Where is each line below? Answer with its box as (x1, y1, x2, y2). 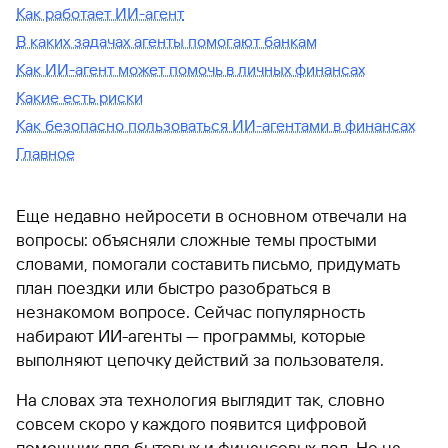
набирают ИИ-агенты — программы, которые (16, 326, 366, 346)
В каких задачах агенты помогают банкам (16, 32, 317, 51)
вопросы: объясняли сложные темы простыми (16, 230, 377, 250)
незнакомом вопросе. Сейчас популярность (16, 302, 364, 322)
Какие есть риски (16, 88, 143, 107)
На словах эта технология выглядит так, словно (16, 390, 385, 410)
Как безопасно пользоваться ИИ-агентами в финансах (16, 116, 415, 135)
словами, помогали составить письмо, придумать (16, 254, 399, 274)
